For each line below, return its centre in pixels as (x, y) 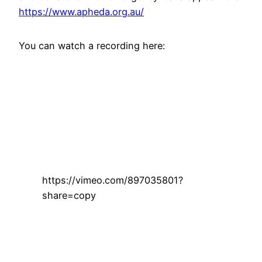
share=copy (69, 195)
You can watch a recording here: (92, 46)
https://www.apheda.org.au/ (81, 11)
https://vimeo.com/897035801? (113, 180)
